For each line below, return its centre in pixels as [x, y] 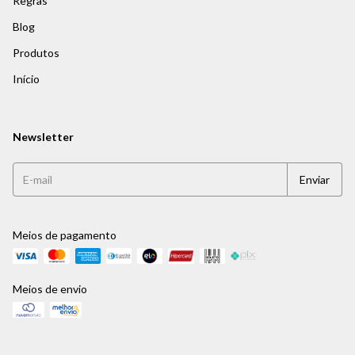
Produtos [36, 53]
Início [26, 79]
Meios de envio [50, 289]
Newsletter [43, 137]
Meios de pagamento [65, 235]
